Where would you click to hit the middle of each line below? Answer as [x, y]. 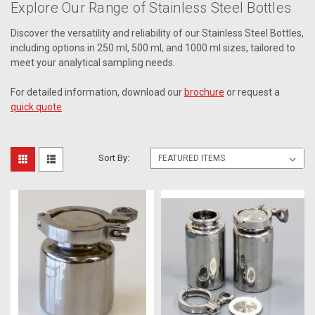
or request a [252, 92]
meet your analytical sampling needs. [93, 62]
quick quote [36, 107]
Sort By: [114, 157]
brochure [204, 92]
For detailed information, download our [97, 92]
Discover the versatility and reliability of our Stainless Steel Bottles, [157, 33]
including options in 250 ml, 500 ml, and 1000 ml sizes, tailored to [153, 47]
